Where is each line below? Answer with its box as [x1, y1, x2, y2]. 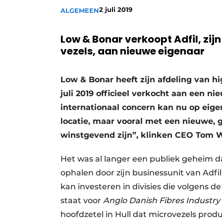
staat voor [60, 196, 103, 205]
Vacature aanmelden [91, 6, 165, 15]
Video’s [91, 23, 116, 32]
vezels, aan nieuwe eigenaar [60, 44, 205, 58]
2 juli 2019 [99, 5, 132, 13]
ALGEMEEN [60, 6, 99, 14]
